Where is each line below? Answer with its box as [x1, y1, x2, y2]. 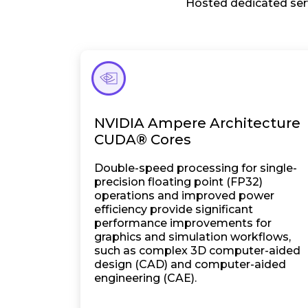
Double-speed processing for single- [94, 162, 297, 175]
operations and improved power [94, 189, 274, 202]
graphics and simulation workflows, [94, 230, 291, 243]
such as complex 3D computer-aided [94, 244, 300, 257]
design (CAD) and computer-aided [94, 258, 286, 271]
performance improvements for [94, 217, 272, 230]
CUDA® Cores [94, 131, 191, 148]
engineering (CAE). [94, 272, 197, 285]
